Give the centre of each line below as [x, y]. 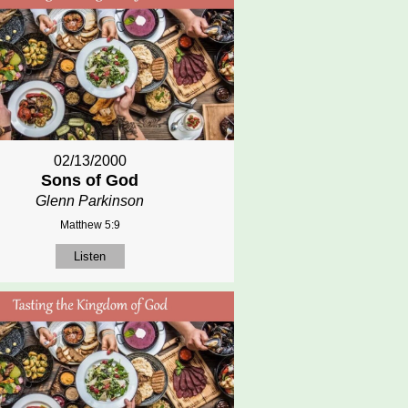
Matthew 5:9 [90, 225]
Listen [90, 257]
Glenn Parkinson [90, 201]
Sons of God [90, 181]
